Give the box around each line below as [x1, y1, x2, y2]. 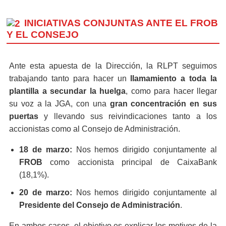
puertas [9, 111, 38, 121]
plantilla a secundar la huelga [9, 86, 126, 95]
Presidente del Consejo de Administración [19, 200, 180, 209]
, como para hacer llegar [126, 86, 217, 95]
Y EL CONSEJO [7, 29, 79, 40]
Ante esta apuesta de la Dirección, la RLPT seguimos [9, 61, 217, 70]
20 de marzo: [19, 188, 72, 197]
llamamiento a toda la [130, 74, 217, 83]
